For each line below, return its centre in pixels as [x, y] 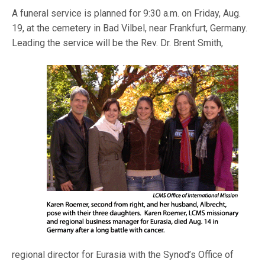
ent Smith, [203, 43]
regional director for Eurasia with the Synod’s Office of [123, 255]
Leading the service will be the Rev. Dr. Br [97, 43]
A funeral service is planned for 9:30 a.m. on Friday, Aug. [127, 13]
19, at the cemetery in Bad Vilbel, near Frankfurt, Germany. [131, 28]
